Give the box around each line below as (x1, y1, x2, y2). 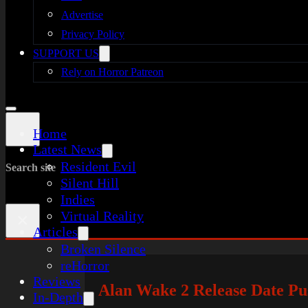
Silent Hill (60, 175, 119, 190)
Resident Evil (60, 159, 136, 174)
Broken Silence (60, 241, 146, 256)
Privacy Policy (61, 28, 124, 40)
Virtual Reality (60, 208, 144, 223)
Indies (60, 192, 95, 207)
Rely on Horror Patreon (61, 66, 164, 78)
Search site (5, 162, 56, 174)
